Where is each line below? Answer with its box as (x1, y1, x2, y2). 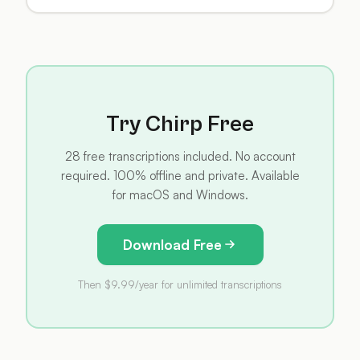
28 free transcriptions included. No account (64, 148, 296, 164)
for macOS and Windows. (112, 186, 248, 202)
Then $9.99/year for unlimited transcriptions (78, 277, 282, 291)
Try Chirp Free (106, 111, 254, 137)
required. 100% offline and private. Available (60, 167, 300, 183)
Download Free (122, 235, 222, 253)
